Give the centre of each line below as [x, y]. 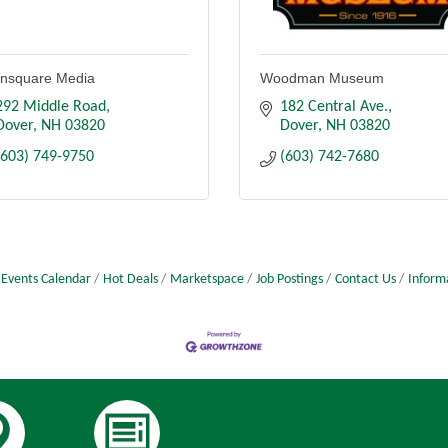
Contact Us [365, 280]
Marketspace [207, 280]
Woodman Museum [322, 78]
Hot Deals [130, 280]
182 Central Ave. [334, 107]
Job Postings [289, 280]
